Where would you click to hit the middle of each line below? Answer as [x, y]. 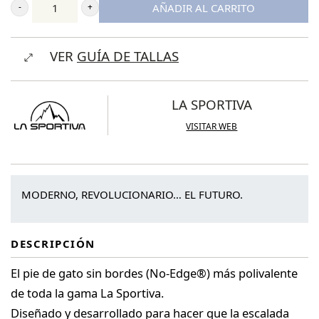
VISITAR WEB [212, 126]
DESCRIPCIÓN [53, 244]
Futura [28, 56]
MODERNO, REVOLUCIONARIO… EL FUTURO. [132, 194]
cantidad [33, 76]
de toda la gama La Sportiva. [87, 293]
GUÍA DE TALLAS [128, 56]
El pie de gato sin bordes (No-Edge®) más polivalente [154, 273]
